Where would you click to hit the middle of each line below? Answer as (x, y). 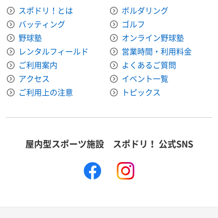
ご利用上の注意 (46, 92)
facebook (118, 168)
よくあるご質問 (149, 64)
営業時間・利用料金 (157, 51)
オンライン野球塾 (153, 37)
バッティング (42, 24)
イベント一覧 (145, 78)
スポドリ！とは (46, 10)
